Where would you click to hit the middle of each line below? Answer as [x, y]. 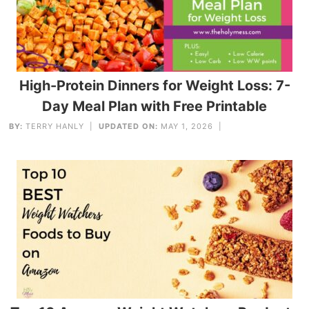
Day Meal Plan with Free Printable [154, 106]
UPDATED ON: [129, 126]
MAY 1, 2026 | [193, 126]
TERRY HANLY [55, 126]
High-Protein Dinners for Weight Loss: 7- [154, 85]
